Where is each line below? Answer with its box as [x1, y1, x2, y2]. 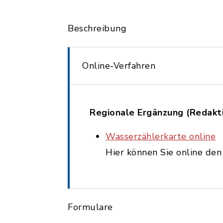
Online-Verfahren [82, 60, 155, 72]
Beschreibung [68, 22, 126, 34]
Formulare [68, 201, 113, 213]
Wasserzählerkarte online [106, 130, 216, 142]
